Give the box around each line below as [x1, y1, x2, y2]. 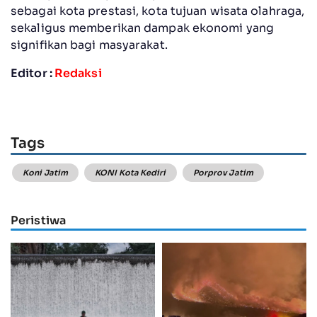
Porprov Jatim [192, 168, 253, 178]
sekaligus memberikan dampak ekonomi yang [11, 20, 275, 35]
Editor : [11, 65, 54, 81]
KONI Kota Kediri [95, 168, 166, 178]
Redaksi [54, 65, 102, 81]
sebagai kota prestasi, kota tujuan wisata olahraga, [11, 3, 305, 18]
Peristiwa [11, 212, 66, 228]
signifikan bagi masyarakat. [11, 37, 168, 52]
